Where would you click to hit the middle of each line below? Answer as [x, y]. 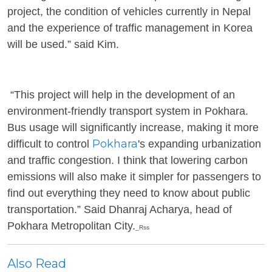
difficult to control [50, 144]
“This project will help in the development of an [121, 95]
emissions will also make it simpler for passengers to [134, 177]
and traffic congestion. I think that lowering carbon [127, 160]
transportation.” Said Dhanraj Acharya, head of [120, 209]
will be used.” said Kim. [63, 44]
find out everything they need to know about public [129, 193]
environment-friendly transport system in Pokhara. [128, 111]
